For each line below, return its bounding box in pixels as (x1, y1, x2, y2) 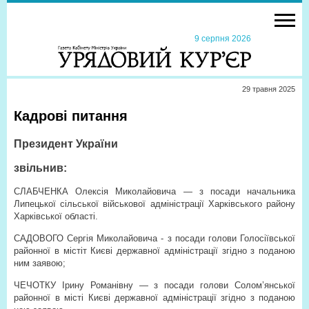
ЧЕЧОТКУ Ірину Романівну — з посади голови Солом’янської (14, 280, 295, 290)
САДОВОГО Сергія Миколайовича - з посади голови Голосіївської (14, 233, 295, 243)
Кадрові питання (14, 108, 128, 123)
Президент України (14, 138, 118, 150)
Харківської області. (14, 211, 98, 221)
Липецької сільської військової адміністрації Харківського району (14, 199, 295, 209)
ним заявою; (14, 258, 66, 268)
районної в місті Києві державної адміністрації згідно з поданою (14, 292, 295, 303)
